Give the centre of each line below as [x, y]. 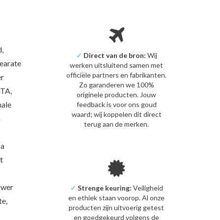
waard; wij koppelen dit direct [116, 114]
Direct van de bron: [114, 55]
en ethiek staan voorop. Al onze [117, 197]
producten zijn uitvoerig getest [117, 207]
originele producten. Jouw [117, 94]
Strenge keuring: [104, 188]
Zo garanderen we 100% [116, 84]
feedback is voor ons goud [116, 104]
